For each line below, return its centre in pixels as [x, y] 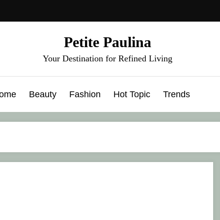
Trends [177, 94]
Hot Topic [132, 94]
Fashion [85, 94]
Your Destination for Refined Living [108, 58]
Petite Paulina [108, 42]
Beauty [43, 94]
